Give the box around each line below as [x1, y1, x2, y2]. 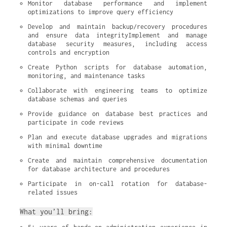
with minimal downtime [28, 142, 102, 149]
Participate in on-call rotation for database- [28, 180, 207, 187]
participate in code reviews [28, 119, 124, 126]
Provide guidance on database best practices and [28, 110, 207, 118]
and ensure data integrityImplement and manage [28, 31, 207, 39]
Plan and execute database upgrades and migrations [28, 133, 207, 141]
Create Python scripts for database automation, [28, 63, 207, 71]
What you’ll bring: [20, 207, 93, 216]
